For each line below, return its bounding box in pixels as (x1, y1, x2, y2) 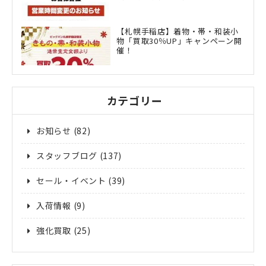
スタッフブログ (36, 150, 97, 162)
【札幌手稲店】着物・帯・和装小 (116, 26, 239, 37)
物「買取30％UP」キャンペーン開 (116, 35, 242, 47)
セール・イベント (36, 175, 106, 187)
